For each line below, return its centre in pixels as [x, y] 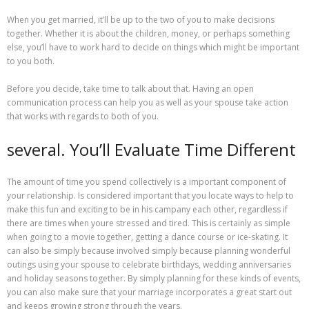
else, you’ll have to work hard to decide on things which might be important [153, 48]
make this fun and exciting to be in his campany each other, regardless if [147, 210]
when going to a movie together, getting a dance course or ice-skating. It [147, 237]
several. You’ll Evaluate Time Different [151, 150]
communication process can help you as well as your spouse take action [148, 103]
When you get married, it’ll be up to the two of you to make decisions [141, 20]
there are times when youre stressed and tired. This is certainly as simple [149, 223]
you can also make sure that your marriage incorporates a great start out [149, 292]
